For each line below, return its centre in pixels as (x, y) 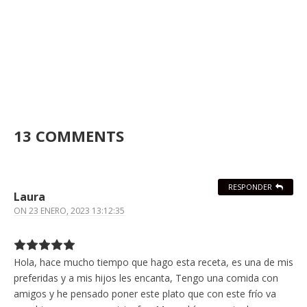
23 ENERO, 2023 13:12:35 (77, 211)
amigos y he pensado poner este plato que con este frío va (145, 294)
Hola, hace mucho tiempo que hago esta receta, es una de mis (153, 262)
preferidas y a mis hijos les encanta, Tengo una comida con (146, 278)
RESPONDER (250, 187)
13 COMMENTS (69, 136)
